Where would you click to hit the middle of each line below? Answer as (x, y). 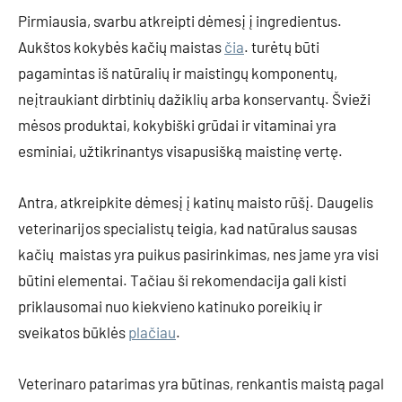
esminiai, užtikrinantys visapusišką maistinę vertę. (180, 151)
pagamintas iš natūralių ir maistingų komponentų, (178, 73)
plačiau (152, 332)
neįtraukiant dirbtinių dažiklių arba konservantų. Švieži (194, 99)
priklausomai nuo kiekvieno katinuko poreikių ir (170, 306)
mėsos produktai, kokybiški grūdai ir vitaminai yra (177, 125)
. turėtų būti (282, 47)
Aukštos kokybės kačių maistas (121, 47)
